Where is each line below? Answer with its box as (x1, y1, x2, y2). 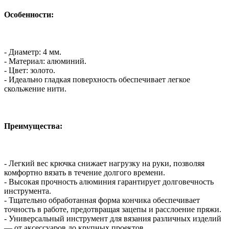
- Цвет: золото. (4, 65, 55, 75)
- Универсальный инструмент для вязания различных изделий (4, 214, 221, 223)
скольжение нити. (4, 84, 66, 93)
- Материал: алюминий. (4, 56, 86, 65)
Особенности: (4, 10, 54, 19)
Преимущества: (4, 122, 62, 131)
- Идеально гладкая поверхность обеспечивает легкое (4, 75, 190, 84)
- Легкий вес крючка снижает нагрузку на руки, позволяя (4, 159, 204, 168)
